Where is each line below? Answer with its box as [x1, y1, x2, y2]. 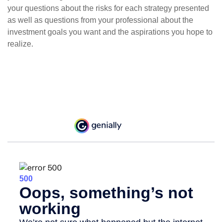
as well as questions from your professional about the [7, 16, 193, 24]
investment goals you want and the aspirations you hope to [7, 28, 213, 36]
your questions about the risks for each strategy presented [7, 4, 209, 12]
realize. [7, 40, 33, 48]
